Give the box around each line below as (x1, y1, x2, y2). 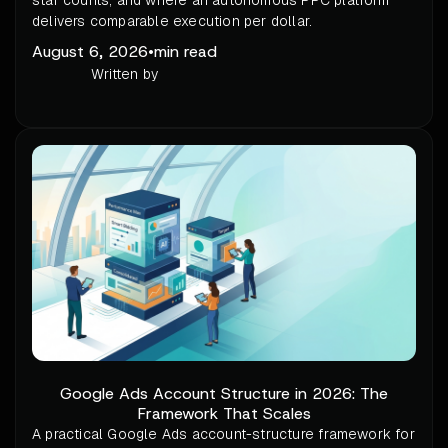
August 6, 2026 (32, 41, 148, 63)
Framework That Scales (137, 403, 311, 425)
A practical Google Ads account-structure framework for (32, 425, 415, 444)
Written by (91, 65, 158, 84)
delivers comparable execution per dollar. (32, 12, 313, 31)
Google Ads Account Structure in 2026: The (60, 383, 388, 405)
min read (154, 41, 217, 63)
